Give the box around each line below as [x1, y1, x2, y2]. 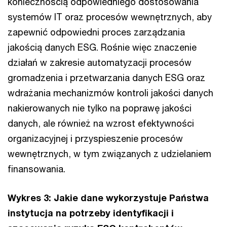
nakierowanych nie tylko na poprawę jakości [8, 102, 192, 113]
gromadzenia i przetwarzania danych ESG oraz [8, 72, 205, 83]
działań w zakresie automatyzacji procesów [8, 57, 192, 68]
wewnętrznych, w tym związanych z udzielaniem [8, 148, 211, 159]
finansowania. [8, 163, 68, 174]
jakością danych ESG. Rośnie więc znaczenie [8, 42, 197, 53]
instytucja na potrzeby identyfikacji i [8, 207, 174, 218]
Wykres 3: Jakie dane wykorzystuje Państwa [8, 192, 209, 203]
